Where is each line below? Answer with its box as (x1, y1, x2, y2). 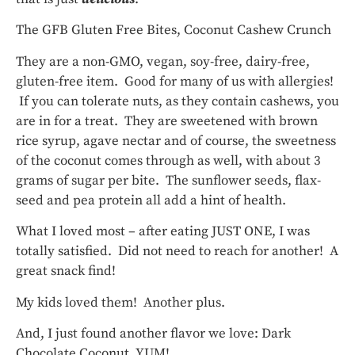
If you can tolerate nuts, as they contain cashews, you (16, 92, 339, 110)
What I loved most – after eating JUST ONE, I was (16, 223, 310, 241)
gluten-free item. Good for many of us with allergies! (16, 72, 334, 90)
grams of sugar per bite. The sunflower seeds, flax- (16, 171, 321, 189)
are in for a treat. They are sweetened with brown (16, 112, 318, 130)
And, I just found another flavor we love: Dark (16, 324, 291, 342)
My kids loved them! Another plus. (16, 293, 225, 311)
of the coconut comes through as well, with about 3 (16, 151, 321, 170)
